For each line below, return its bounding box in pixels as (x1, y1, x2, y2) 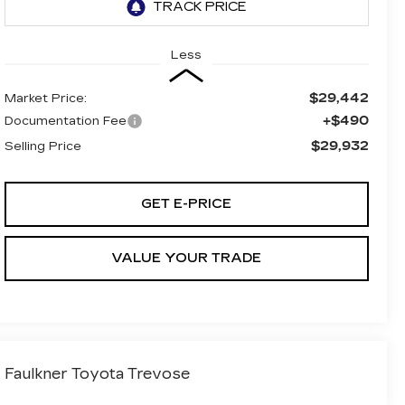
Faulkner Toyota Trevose (4, 365, 190, 383)
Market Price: (4, 90, 87, 106)
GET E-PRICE (141, 195, 232, 212)
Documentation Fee (4, 113, 127, 128)
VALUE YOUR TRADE (111, 250, 262, 266)
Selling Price (4, 138, 81, 154)
